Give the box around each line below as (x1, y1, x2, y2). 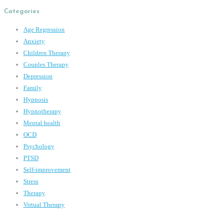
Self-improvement (23, 165, 71, 173)
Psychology (23, 142, 54, 150)
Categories (4, 8, 39, 15)
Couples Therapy (23, 60, 69, 68)
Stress (23, 177, 38, 185)
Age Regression (23, 25, 65, 33)
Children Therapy (23, 49, 70, 56)
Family (23, 84, 42, 91)
